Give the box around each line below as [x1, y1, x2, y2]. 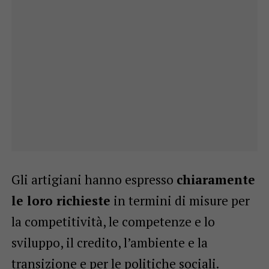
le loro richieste [11, 192, 110, 209]
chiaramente [176, 171, 255, 188]
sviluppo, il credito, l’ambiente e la [11, 234, 208, 251]
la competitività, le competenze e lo [11, 213, 215, 230]
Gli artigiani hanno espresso [11, 171, 177, 188]
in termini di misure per [110, 192, 250, 209]
